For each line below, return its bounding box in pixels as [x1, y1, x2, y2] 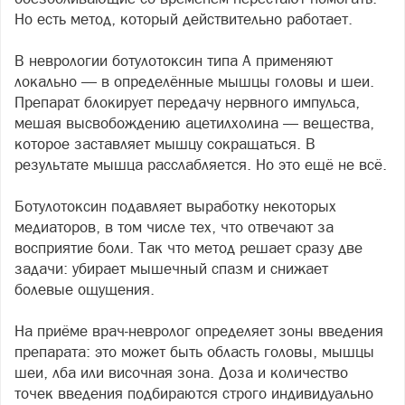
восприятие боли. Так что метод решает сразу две [14, 239, 363, 258]
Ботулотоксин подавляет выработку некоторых [14, 197, 336, 216]
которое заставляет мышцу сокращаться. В [14, 135, 316, 154]
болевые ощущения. [14, 280, 155, 299]
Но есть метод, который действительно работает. [14, 10, 353, 29]
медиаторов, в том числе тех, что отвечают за [14, 218, 334, 237]
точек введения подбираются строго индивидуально [14, 384, 373, 403]
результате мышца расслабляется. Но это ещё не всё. [14, 155, 391, 174]
